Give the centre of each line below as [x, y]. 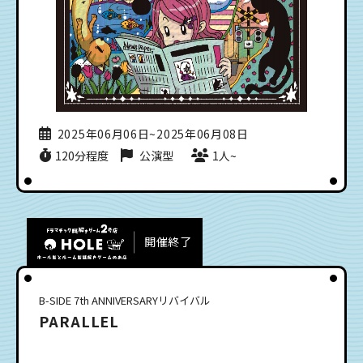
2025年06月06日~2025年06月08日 [153, 133]
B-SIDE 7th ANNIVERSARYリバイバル [125, 300]
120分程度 [82, 155]
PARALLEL [79, 320]
